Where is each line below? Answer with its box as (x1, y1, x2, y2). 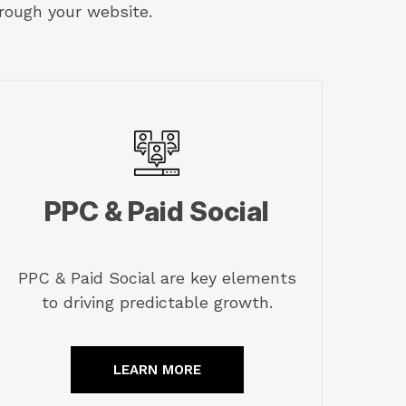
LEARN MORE (112, 361, 201, 378)
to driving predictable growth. (41, 292, 273, 312)
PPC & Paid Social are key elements (17, 267, 296, 287)
